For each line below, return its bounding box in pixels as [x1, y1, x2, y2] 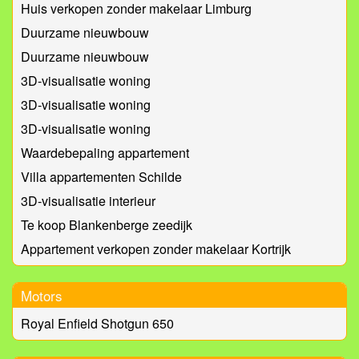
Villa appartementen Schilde [21, 167, 182, 187]
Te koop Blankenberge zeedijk [21, 216, 192, 235]
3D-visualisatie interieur [21, 192, 155, 211]
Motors [21, 285, 63, 306]
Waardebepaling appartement [21, 143, 189, 163]
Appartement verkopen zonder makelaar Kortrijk [21, 240, 291, 259]
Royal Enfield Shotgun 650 [21, 314, 174, 333]
